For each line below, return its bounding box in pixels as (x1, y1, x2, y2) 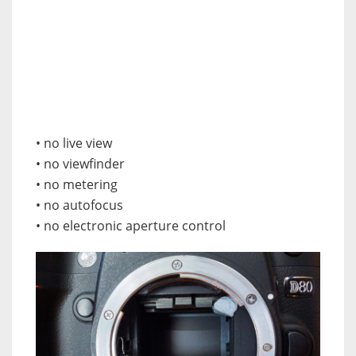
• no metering (36, 176, 118, 194)
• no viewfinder (36, 155, 125, 173)
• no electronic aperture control (36, 217, 226, 235)
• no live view (36, 134, 112, 153)
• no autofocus (36, 196, 123, 215)
